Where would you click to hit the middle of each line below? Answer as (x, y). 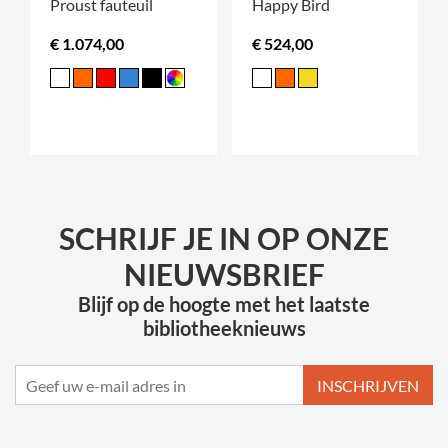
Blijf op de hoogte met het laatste (224, 304)
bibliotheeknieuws (224, 328)
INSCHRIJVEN (368, 385)
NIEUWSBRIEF (224, 274)
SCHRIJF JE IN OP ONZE (224, 238)
